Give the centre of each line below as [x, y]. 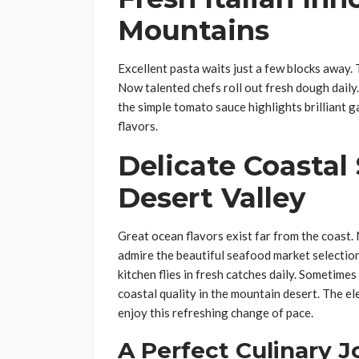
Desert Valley [212, 198]
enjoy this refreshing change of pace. [216, 313]
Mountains [194, 31]
